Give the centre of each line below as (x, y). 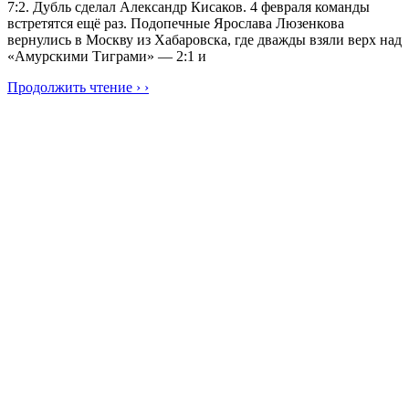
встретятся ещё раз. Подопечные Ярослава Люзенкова (176, 24)
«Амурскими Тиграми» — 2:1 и (107, 57)
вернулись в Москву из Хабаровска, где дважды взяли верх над (204, 40)
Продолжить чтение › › (78, 88)
